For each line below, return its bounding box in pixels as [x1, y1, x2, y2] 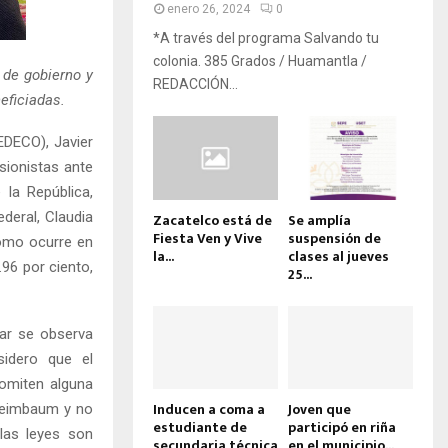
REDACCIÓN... [153, 76, 238, 93]
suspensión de [288, 226, 381, 250]
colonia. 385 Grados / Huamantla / [153, 53, 367, 70]
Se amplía [288, 208, 351, 232]
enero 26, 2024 [167, 2, 250, 17]
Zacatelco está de [153, 208, 272, 232]
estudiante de [153, 415, 247, 439]
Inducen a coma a [153, 397, 265, 421]
